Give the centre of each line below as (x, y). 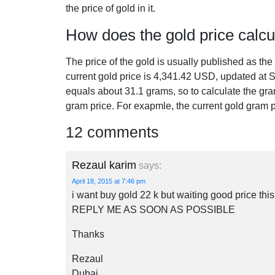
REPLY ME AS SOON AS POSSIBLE (153, 210)
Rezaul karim (104, 165)
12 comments (112, 132)
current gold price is (110, 76)
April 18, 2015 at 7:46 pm (109, 181)
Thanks (88, 234)
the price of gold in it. (110, 8)
